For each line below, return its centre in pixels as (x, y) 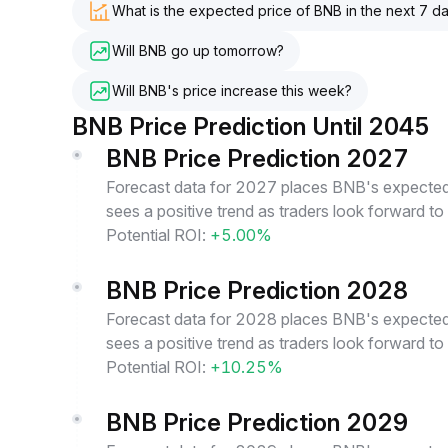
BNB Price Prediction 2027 (257, 158)
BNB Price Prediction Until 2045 (251, 126)
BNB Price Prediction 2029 (257, 422)
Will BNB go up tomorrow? (198, 50)
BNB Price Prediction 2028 (257, 290)
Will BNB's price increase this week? (232, 90)
